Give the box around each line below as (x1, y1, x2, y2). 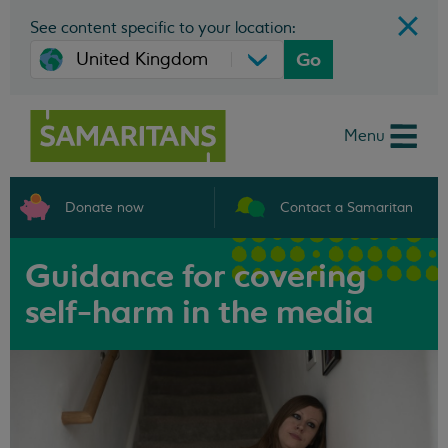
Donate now (65, 198, 144, 216)
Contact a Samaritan (279, 198, 413, 216)
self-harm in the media (25, 292, 374, 332)
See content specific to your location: (30, 18, 296, 38)
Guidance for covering (25, 256, 366, 296)
